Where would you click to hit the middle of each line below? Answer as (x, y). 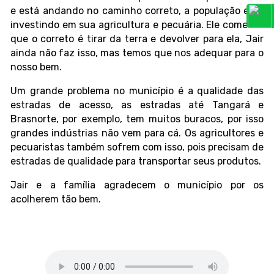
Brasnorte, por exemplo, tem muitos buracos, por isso (137, 119)
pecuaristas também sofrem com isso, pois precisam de (137, 147)
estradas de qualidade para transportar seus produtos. (136, 161)
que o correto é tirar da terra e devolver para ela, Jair (137, 39)
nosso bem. (36, 67)
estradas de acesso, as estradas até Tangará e (137, 105)
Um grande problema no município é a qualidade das (137, 91)
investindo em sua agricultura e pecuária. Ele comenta (137, 25)
